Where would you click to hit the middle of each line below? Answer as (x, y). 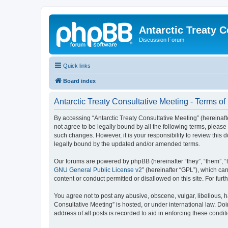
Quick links (77, 65)
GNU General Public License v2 (98, 170)
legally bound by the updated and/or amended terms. (127, 144)
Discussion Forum (162, 40)
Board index (79, 81)
